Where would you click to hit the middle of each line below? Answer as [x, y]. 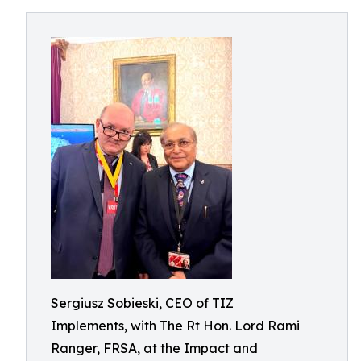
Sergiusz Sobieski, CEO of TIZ [142, 303]
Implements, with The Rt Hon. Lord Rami [175, 326]
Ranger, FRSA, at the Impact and [154, 348]
